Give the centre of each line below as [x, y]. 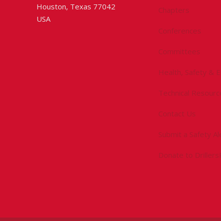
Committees [179, 51]
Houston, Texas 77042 [76, 6]
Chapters [174, 10]
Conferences [180, 30]
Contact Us [177, 113]
